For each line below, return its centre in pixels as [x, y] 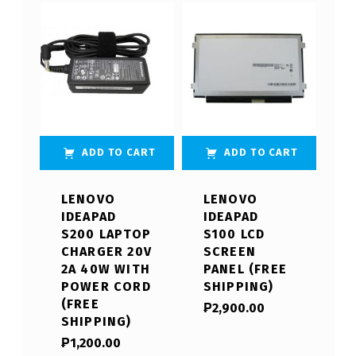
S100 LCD [234, 234]
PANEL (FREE [245, 269]
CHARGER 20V [106, 252]
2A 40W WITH [105, 269]
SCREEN [230, 252]
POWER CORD [106, 287]
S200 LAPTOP [106, 234]
